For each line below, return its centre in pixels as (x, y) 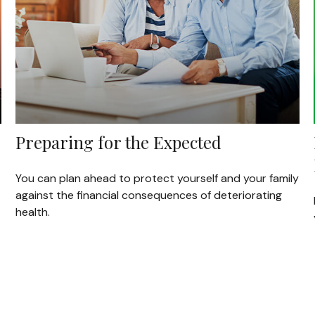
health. (33, 212)
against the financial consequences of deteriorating (149, 195)
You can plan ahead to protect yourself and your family (157, 178)
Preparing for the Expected (119, 142)
